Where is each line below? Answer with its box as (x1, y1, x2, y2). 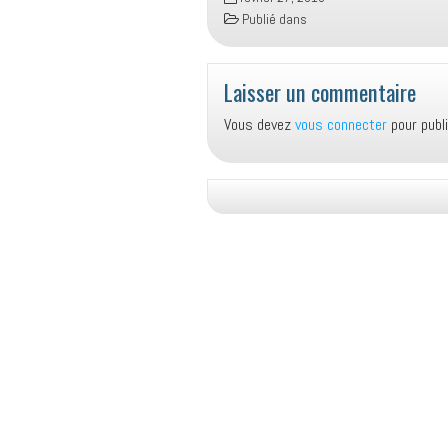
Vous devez (224, 113, 295, 135)
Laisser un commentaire (224, 74, 416, 108)
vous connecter (295, 113, 387, 135)
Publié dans (239, 10, 307, 28)
